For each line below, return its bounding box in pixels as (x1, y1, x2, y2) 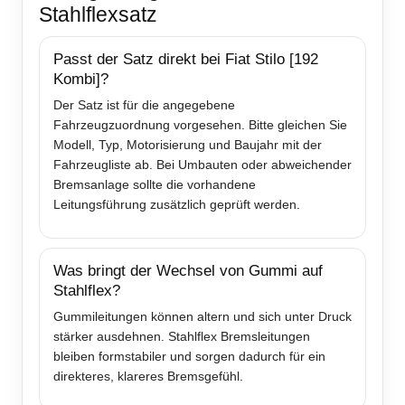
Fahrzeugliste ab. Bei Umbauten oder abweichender (53, 157, 352, 173)
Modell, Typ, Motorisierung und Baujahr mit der (53, 137, 322, 153)
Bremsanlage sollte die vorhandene (53, 177, 256, 193)
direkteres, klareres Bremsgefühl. (53, 369, 243, 384)
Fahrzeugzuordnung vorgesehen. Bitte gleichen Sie (53, 118, 347, 133)
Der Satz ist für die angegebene (53, 98, 235, 113)
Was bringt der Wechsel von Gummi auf (53, 262, 323, 280)
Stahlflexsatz (39, 3, 157, 27)
